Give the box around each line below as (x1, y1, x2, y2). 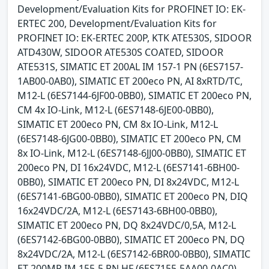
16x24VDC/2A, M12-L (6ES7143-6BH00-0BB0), (17, 204, 217, 217)
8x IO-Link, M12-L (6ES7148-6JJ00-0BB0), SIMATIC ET (17, 146, 246, 160)
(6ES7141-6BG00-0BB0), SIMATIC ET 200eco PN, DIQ (17, 189, 248, 203)
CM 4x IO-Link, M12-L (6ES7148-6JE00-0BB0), (17, 103, 214, 116)
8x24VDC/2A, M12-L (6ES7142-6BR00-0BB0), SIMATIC (17, 247, 250, 261)
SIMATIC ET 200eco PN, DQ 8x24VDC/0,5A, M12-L (17, 218, 236, 232)
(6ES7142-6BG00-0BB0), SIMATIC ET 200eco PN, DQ (17, 232, 245, 246)
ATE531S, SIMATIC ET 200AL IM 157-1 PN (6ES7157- (17, 59, 243, 73)
